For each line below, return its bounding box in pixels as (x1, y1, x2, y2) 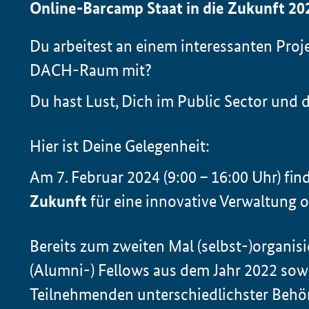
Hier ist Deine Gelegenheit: (30, 136, 210, 157)
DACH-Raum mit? (30, 60, 152, 81)
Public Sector (177, 91, 268, 112)
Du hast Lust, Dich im (30, 91, 178, 112)
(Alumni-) (30, 260, 99, 281)
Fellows (98, 260, 150, 281)
